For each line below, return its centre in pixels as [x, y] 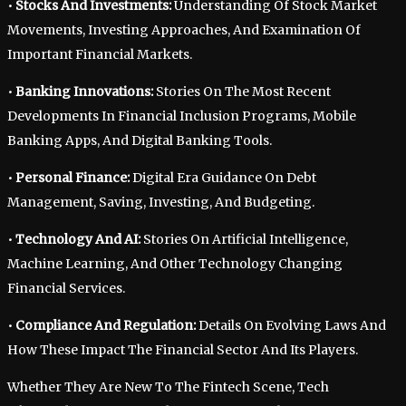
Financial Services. [66, 288]
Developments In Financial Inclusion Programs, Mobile [182, 116]
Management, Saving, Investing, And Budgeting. [161, 202]
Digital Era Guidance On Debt [223, 178]
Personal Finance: [72, 178]
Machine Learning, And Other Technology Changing [175, 264]
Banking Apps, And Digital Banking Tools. [140, 140]
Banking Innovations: [84, 92]
